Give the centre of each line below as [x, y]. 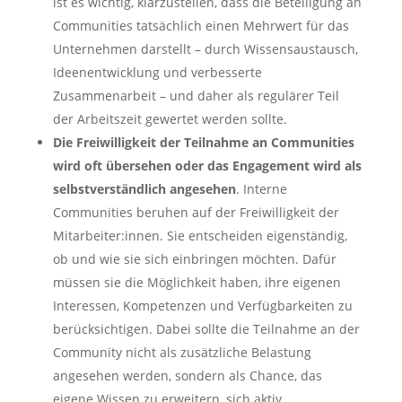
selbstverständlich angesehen [144, 189]
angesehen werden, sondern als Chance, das [187, 376]
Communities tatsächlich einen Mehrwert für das [201, 26]
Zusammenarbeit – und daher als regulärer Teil [196, 96]
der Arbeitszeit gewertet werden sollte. [170, 119]
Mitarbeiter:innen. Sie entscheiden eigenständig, [200, 236]
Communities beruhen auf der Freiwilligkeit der [196, 213]
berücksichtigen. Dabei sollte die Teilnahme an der [206, 329]
